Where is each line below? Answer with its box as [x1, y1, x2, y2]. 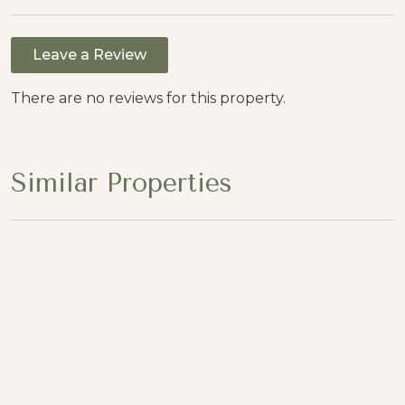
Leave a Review [33, 46, 146, 63]
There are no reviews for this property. [11, 89, 286, 107]
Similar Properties [11, 167, 232, 198]
